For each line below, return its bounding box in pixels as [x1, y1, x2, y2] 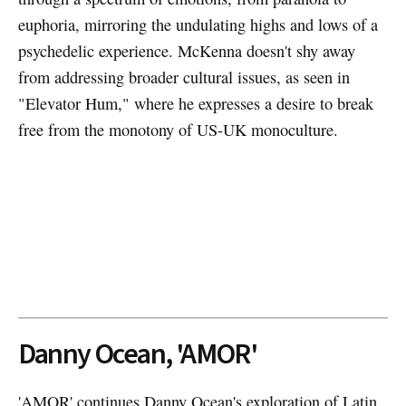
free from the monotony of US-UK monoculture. [17, 118, 338, 140]
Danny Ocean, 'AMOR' [17, 334, 257, 373]
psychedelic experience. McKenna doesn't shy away [17, 39, 355, 62]
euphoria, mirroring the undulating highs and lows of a [17, 13, 378, 35]
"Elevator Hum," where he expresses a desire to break [17, 92, 373, 114]
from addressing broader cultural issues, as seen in [17, 65, 350, 88]
